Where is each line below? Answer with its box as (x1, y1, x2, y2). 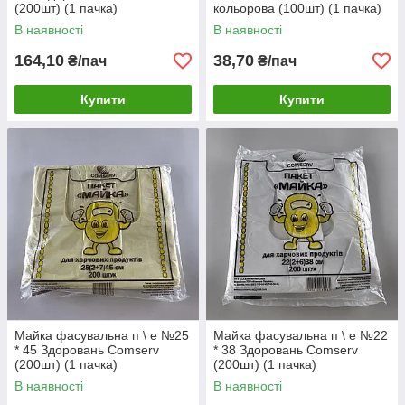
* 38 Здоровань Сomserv (213, 343, 358, 357)
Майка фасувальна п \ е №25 (14, 328, 189, 343)
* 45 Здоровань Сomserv (14, 343, 159, 357)
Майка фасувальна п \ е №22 (213, 328, 388, 343)
